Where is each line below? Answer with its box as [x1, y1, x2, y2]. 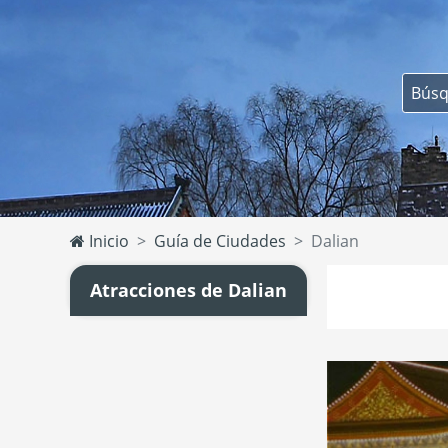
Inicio [84, 229, 129, 252]
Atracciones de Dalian [89, 277, 287, 302]
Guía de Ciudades [153, 229, 286, 252]
